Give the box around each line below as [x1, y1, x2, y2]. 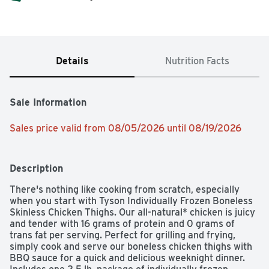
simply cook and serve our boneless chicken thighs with [10, 241, 252, 253]
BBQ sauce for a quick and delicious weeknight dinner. [10, 252, 245, 264]
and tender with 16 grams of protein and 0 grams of [10, 218, 235, 230]
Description [10, 163, 63, 175]
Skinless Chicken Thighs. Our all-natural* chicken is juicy [10, 207, 255, 219]
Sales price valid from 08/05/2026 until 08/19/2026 [10, 122, 241, 134]
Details [55, 55, 89, 67]
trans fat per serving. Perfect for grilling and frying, [10, 229, 235, 241]
